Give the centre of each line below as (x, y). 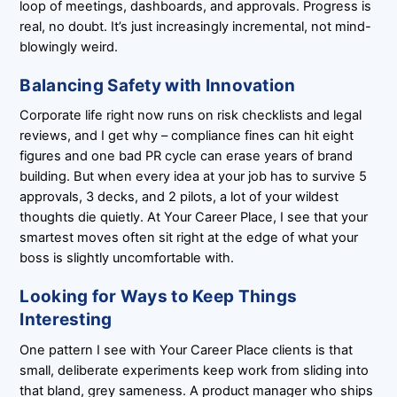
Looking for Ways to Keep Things (159, 297)
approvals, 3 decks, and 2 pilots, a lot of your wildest (179, 197)
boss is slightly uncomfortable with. (127, 258)
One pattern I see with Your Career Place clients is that (187, 350)
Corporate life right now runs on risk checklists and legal (191, 116)
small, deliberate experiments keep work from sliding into (195, 370)
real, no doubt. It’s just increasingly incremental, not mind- (196, 26)
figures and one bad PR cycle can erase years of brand (187, 156)
